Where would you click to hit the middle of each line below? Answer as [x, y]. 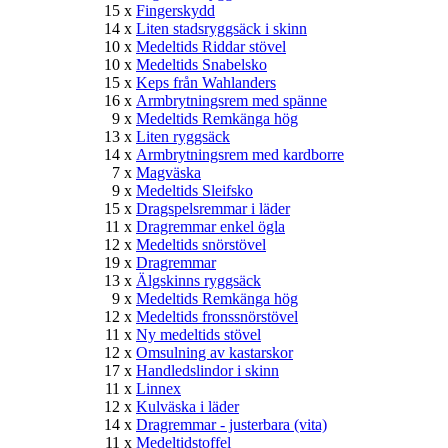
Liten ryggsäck [183, 136]
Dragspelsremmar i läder [213, 208]
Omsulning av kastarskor [214, 352]
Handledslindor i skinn [207, 370]
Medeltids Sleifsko [194, 190]
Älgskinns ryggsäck [198, 280]
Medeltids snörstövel [201, 244]
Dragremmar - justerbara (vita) [231, 424]
